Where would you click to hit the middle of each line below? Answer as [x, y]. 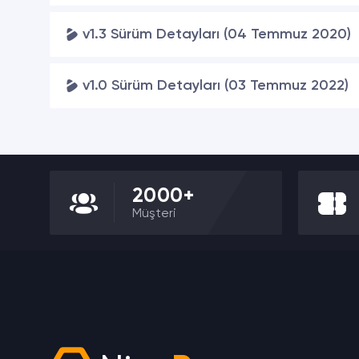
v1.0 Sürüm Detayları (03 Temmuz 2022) [216, 86]
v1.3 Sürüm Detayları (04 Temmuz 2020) [217, 34]
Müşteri [154, 214]
